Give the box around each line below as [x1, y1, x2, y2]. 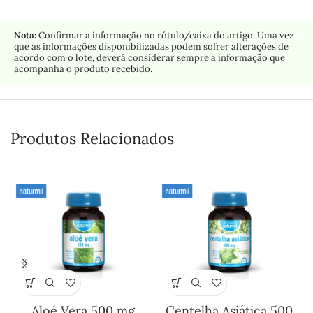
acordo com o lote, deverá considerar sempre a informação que [14, 52, 285, 64]
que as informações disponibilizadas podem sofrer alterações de [14, 41, 289, 53]
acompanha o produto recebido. [14, 63, 152, 75]
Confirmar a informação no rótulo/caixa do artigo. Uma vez [36, 29, 294, 42]
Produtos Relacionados [10, 129, 174, 149]
